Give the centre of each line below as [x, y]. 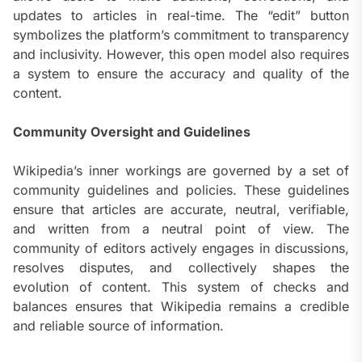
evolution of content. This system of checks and [181, 287]
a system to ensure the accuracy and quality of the [181, 74]
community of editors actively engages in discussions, [181, 248]
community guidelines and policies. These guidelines [181, 190]
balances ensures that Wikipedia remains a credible [181, 307]
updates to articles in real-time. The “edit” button [181, 16]
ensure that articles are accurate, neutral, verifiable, [181, 210]
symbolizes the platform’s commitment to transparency [181, 35]
